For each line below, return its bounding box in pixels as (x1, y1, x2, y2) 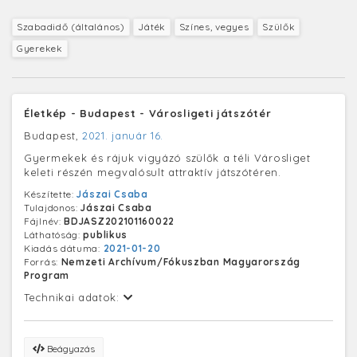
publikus (83, 228, 128, 241)
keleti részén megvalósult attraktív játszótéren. (24, 165, 281, 178)
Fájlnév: (24, 214, 65, 227)
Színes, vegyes (178, 20, 249, 33)
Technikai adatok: (24, 290, 124, 304)
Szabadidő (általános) (17, 20, 125, 33)
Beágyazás (45, 342, 95, 355)
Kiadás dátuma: (24, 241, 104, 254)
